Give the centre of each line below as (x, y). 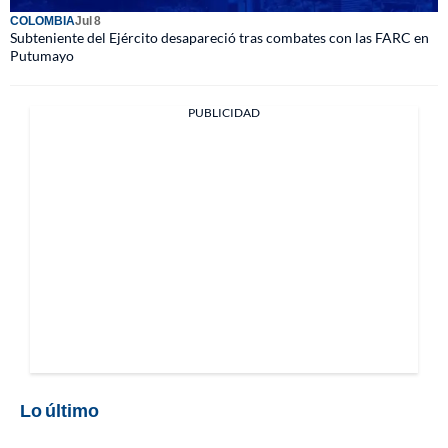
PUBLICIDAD (224, 112)
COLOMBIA (42, 20)
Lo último (59, 409)
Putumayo (42, 55)
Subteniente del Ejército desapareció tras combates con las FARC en (219, 37)
